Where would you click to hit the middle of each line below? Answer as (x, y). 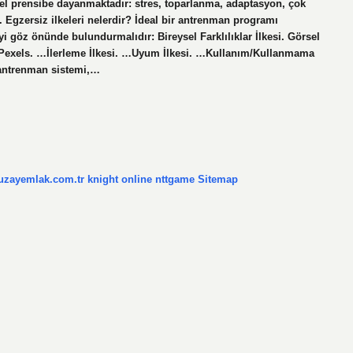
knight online (120, 179)
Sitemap (218, 179)
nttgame (175, 179)
